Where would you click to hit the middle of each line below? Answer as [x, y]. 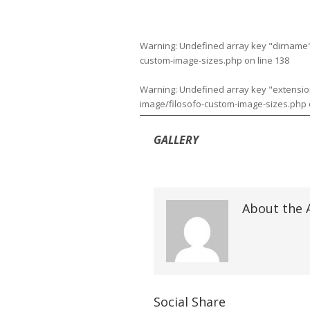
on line [258, 60]
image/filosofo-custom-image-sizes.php [223, 104]
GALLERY [176, 140]
